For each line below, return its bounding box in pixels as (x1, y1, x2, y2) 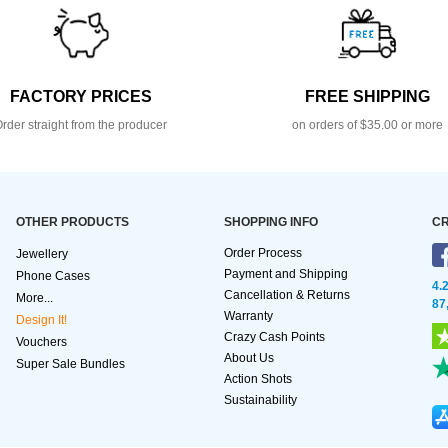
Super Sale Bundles (16, 357, 125, 372)
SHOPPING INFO (224, 215, 318, 230)
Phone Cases (16, 269, 90, 284)
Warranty (224, 309, 273, 324)
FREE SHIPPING (304, 88, 430, 106)
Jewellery (16, 247, 68, 262)
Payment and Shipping (224, 267, 348, 282)
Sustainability (224, 393, 297, 408)
